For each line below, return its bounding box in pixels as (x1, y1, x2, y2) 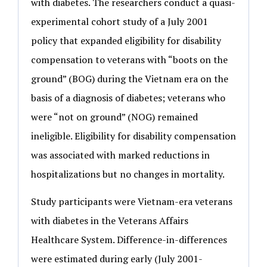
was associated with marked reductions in (31, 148, 210, 162)
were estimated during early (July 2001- (31, 252, 203, 266)
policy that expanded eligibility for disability (31, 33, 221, 47)
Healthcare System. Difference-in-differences (31, 233, 227, 247)
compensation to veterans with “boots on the (31, 52, 228, 66)
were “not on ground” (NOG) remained (31, 110, 198, 123)
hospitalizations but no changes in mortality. (31, 167, 225, 181)
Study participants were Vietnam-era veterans (31, 195, 232, 209)
